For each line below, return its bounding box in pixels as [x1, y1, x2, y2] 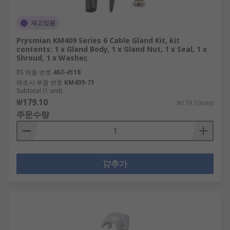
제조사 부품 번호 [16, 78, 63, 87]
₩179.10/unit [177, 99, 214, 107]
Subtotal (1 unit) [16, 86, 62, 95]
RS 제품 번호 [16, 68, 51, 76]
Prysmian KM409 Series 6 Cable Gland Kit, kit [16, 35, 180, 45]
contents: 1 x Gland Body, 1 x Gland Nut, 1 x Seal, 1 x [16, 44, 207, 54]
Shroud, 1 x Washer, [16, 53, 88, 63]
